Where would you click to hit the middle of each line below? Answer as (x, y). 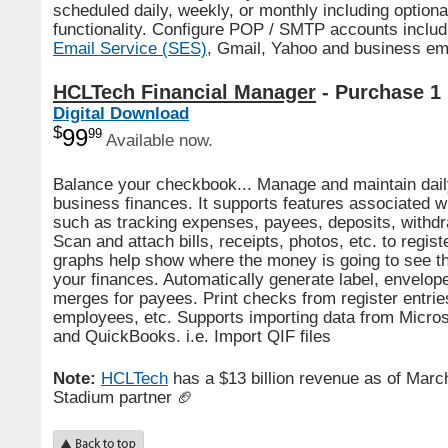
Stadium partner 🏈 (123, 397)
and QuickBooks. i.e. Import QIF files (192, 335)
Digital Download (121, 113)
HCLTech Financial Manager (184, 92)
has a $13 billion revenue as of (287, 378)
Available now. (157, 139)
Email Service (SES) (130, 47)
